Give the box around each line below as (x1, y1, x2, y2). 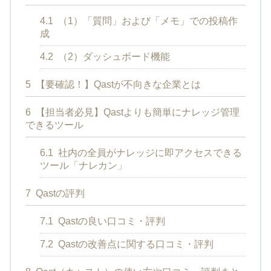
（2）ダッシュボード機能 (56, 51, 170, 62)
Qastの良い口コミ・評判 (56, 216, 165, 227)
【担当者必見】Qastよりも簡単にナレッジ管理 (33, 107, 240, 118)
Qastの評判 (33, 188, 85, 199)
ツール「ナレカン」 (40, 160, 127, 171)
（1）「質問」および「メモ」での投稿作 (56, 16, 238, 27)
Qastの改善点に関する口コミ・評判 (56, 239, 214, 250)
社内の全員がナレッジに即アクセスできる (56, 148, 242, 158)
